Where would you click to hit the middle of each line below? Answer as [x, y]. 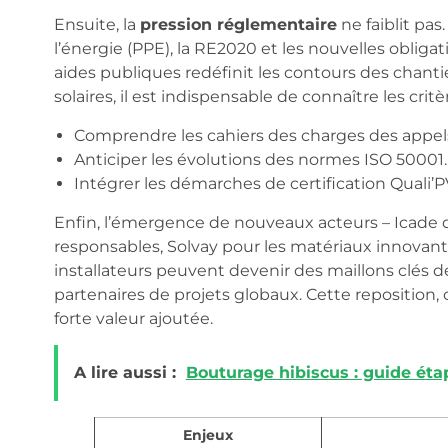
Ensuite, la [96, 25]
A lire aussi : [124, 373]
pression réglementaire [238, 25]
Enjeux [207, 435]
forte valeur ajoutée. [133, 318]
